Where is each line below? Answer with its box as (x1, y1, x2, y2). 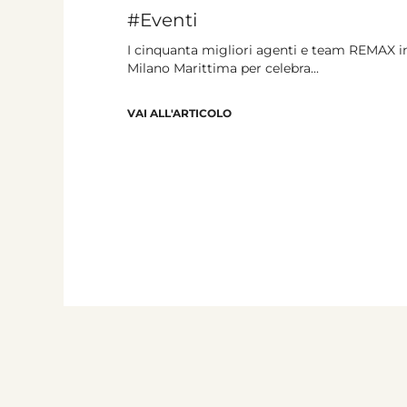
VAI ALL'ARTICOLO (127, 105, 232, 120)
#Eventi (127, 8, 197, 31)
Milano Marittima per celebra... (127, 59, 319, 76)
